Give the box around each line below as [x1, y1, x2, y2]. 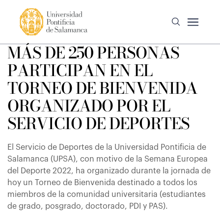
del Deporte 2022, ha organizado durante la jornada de [7, 167, 211, 175]
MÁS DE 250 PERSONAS [7, 41, 179, 65]
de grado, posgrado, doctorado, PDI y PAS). [7, 202, 168, 210]
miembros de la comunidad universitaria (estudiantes [7, 191, 206, 198]
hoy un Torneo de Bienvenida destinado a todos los [7, 179, 197, 187]
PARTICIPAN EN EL [7, 58, 152, 82]
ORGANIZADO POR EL [7, 94, 170, 118]
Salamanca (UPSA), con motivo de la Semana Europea [7, 155, 208, 163]
